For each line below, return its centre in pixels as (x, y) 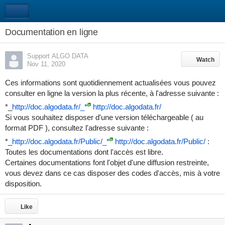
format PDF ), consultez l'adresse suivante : (77, 128)
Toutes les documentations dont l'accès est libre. (84, 152)
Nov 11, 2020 (46, 64)
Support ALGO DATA (70, 56)
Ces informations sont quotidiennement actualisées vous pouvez (110, 83)
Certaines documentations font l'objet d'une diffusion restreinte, (107, 162)
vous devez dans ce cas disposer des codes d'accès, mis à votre (112, 173)
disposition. (24, 184)
